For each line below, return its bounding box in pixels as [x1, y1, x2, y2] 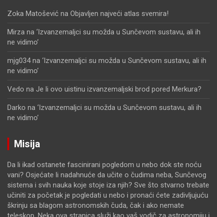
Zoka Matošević [7, 9, 59, 18]
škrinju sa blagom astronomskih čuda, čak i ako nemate [7, 201, 184, 210]
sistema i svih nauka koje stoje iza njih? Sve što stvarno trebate [7, 181, 209, 190]
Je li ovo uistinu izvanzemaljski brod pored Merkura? [36, 85, 201, 94]
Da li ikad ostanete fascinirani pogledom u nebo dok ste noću [7, 160, 201, 170]
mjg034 [7, 56, 31, 65]
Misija [14, 138, 40, 150]
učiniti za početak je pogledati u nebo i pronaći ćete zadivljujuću [7, 191, 208, 200]
